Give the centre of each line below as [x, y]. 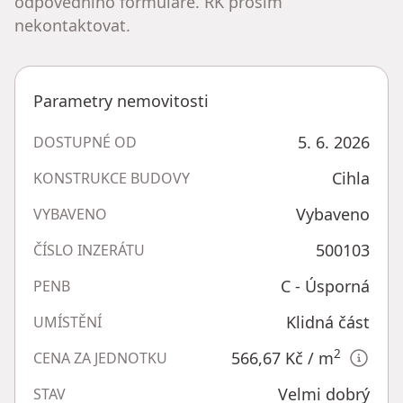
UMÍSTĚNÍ [67, 322]
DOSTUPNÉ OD [85, 142]
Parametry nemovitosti [121, 100]
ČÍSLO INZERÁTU [89, 250]
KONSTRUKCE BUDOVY [112, 178]
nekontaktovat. [72, 25]
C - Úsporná [325, 286]
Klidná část [328, 322]
